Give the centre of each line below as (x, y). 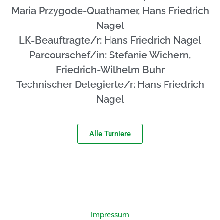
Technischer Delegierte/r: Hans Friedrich (110, 85)
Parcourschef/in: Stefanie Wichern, (110, 55)
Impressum (110, 214)
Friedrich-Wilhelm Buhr (110, 70)
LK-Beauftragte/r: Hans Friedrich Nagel (110, 41)
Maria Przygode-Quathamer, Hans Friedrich (110, 11)
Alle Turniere (110, 133)
